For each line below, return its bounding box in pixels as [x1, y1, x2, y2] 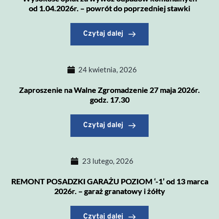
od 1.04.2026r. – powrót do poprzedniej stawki [29, 3, 190, 13]
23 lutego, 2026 [82, 156, 133, 165]
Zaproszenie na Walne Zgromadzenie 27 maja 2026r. [19, 85, 200, 94]
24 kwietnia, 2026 [78, 65, 137, 74]
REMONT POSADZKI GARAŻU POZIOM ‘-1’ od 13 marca [11, 176, 208, 186]
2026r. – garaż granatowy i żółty [54, 186, 165, 196]
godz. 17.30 [89, 95, 130, 104]
